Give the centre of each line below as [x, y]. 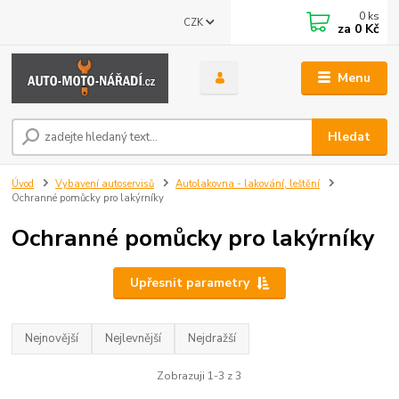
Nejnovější [52, 338]
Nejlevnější [134, 338]
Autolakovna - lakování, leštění [247, 183]
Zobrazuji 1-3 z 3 [199, 376]
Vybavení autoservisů [105, 183]
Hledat [350, 137]
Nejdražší [212, 338]
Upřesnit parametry [189, 283]
